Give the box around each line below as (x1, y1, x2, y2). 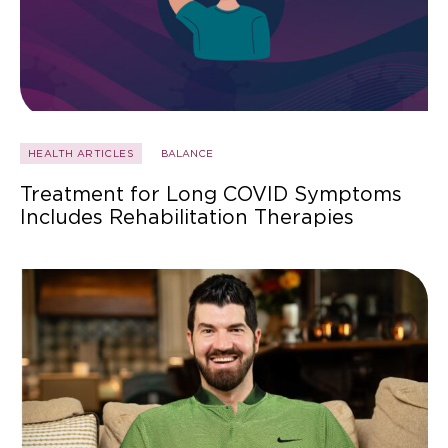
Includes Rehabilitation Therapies (20, 205, 354, 230)
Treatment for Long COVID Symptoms (20, 182, 402, 207)
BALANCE (161, 147, 213, 160)
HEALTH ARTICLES (28, 147, 134, 160)
